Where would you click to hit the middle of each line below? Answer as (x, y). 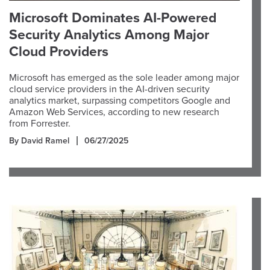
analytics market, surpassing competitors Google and (120, 101)
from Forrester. (40, 124)
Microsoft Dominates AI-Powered (113, 18)
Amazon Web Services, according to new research (114, 112)
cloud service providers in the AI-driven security (109, 89)
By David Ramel (39, 141)
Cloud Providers (59, 52)
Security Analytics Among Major (109, 35)
